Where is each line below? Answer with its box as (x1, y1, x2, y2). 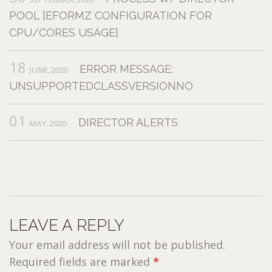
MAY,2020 (29, 117, 66, 129)
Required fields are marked (9, 254, 153, 269)
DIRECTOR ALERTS (78, 115, 178, 129)
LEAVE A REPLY (9, 216, 124, 234)
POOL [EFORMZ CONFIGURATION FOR (9, 8, 212, 22)
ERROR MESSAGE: (80, 62, 173, 75)
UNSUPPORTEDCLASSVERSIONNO (9, 79, 193, 92)
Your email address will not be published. (9, 237, 225, 252)
